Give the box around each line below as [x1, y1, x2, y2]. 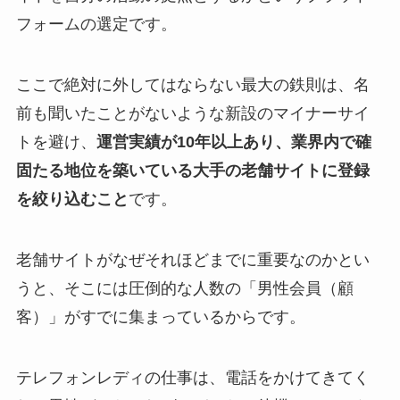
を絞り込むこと [15, 190, 129, 209]
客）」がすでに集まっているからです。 [15, 307, 305, 326]
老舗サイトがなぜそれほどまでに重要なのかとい [15, 250, 370, 269]
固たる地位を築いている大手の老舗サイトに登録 [15, 162, 370, 180]
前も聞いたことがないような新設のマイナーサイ [15, 104, 370, 123]
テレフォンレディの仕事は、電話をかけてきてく [15, 368, 370, 387]
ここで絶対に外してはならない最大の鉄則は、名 [15, 76, 370, 95]
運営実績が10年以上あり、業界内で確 [96, 133, 371, 152]
